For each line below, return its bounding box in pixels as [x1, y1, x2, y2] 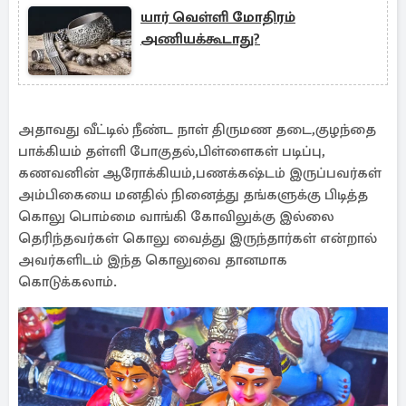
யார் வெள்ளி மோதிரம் [140, 8, 295, 26]
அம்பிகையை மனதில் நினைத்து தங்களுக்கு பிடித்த [18, 186, 368, 204]
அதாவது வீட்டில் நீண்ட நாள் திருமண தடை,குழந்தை [18, 121, 376, 139]
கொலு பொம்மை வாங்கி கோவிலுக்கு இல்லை [18, 208, 334, 226]
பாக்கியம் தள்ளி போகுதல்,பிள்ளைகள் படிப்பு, [18, 142, 325, 160]
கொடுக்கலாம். [18, 273, 117, 291]
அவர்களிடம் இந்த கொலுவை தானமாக [18, 251, 287, 269]
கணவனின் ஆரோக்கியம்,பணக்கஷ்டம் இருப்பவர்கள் [18, 164, 382, 182]
